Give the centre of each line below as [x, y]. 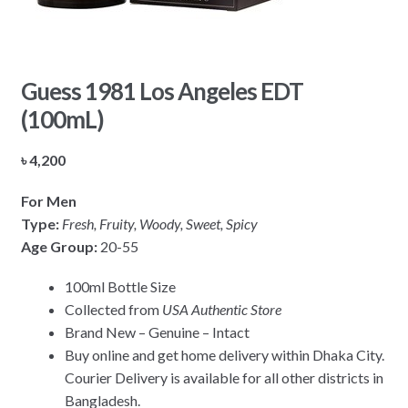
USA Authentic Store [221, 310]
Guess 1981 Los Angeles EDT [162, 92]
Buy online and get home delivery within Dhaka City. [224, 355]
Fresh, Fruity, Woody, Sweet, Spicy [159, 223]
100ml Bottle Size [120, 287]
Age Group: [60, 246]
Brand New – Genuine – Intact [157, 332]
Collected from [113, 310]
